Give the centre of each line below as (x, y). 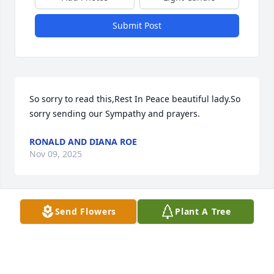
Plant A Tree (203, 211)
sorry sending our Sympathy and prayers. (115, 114)
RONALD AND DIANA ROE (83, 142)
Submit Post (137, 26)
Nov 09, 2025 (56, 154)
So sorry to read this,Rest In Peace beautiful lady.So (135, 99)
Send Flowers (86, 211)
